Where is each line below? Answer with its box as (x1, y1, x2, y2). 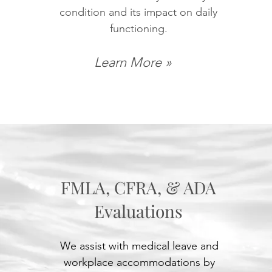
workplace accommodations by (63, 256, 215, 269)
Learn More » (93, 54, 172, 70)
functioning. (109, 22, 168, 35)
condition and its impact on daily (59, 5, 218, 19)
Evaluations (94, 200, 183, 222)
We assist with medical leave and (59, 239, 219, 253)
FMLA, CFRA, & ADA (61, 176, 217, 199)
